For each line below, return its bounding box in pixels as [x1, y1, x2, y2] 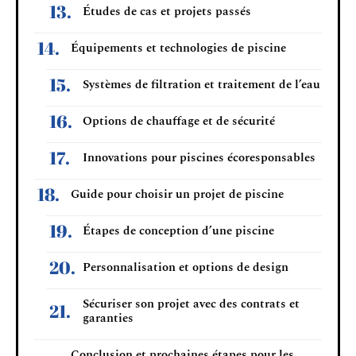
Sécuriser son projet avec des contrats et [83, 294, 300, 313]
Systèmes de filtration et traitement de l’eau [83, 75, 320, 94]
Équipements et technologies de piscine [71, 38, 286, 57]
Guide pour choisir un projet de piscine [71, 184, 284, 203]
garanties [83, 308, 133, 327]
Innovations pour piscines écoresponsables [83, 148, 315, 167]
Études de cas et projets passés [83, 2, 251, 21]
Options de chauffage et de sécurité [83, 111, 275, 130]
